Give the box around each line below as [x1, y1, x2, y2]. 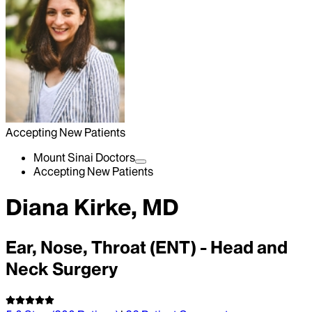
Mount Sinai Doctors [33, 150, 135, 164]
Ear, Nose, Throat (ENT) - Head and [6, 236, 288, 258]
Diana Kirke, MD [6, 193, 179, 222]
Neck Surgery [6, 258, 118, 280]
